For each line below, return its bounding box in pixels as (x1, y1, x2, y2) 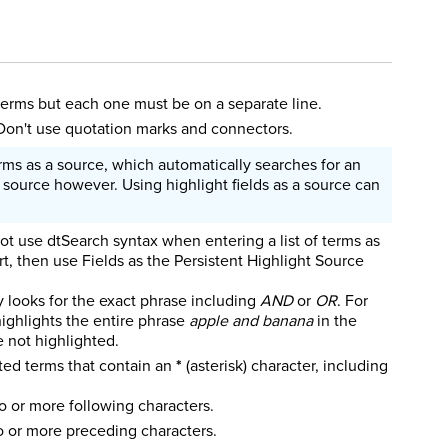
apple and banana (188, 309, 313, 333)
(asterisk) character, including (181, 354, 388, 378)
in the (312, 309, 357, 333)
